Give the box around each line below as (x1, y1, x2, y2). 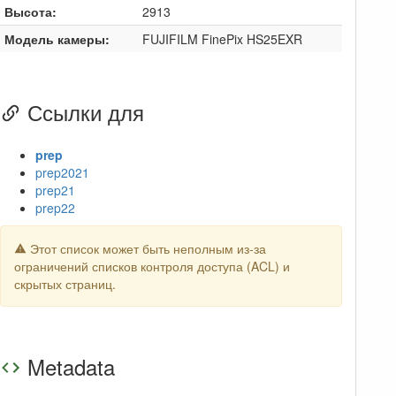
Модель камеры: (4, 29, 110, 48)
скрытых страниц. (13, 274, 116, 293)
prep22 (34, 198, 75, 217)
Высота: (4, 2, 57, 20)
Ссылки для (20, 95, 144, 127)
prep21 (34, 180, 75, 199)
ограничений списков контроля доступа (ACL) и (13, 256, 290, 275)
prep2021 (34, 163, 89, 181)
